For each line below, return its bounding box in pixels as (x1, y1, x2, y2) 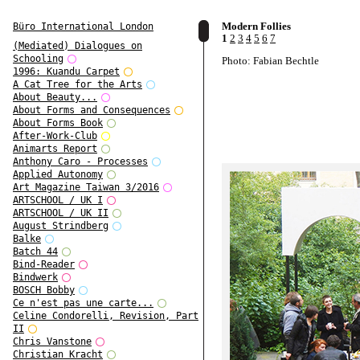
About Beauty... (13, 92, 97, 104)
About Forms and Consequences (13, 104, 170, 117)
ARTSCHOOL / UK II (13, 207, 108, 219)
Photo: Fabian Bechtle (222, 55, 319, 67)
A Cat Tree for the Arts (13, 79, 142, 91)
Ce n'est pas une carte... (13, 297, 153, 309)
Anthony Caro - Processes (13, 156, 148, 168)
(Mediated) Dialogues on (13, 40, 142, 52)
